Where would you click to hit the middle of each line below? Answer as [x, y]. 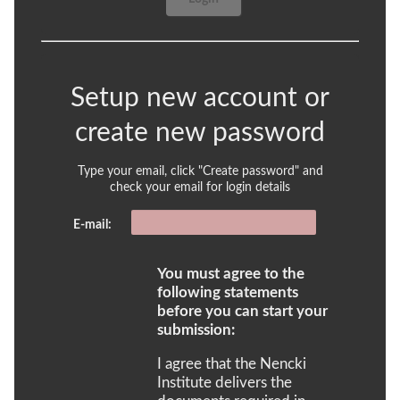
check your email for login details [200, 188]
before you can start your [242, 312]
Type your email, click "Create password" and [200, 172]
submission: [196, 330]
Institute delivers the [225, 382]
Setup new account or [200, 99]
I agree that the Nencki [232, 363]
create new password [200, 133]
